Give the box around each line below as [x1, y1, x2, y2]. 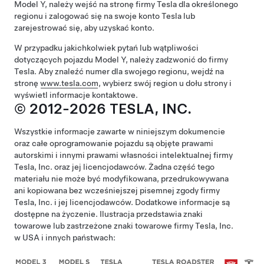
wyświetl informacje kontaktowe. [14, 90, 138, 100]
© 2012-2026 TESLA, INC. [14, 100, 192, 117]
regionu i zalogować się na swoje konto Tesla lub [14, 11, 195, 21]
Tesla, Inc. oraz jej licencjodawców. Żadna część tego [14, 162, 214, 171]
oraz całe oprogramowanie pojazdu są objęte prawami [14, 138, 213, 148]
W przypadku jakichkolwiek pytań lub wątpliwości [14, 43, 199, 52]
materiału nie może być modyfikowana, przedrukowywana [14, 174, 229, 183]
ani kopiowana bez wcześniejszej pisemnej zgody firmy [14, 186, 220, 195]
